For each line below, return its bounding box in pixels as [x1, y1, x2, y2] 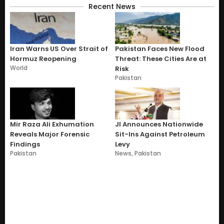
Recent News [88, 1, 135, 11]
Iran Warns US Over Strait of [10, 43, 108, 53]
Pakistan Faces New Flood [115, 43, 204, 53]
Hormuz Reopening [10, 53, 76, 63]
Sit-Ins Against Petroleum [115, 129, 205, 139]
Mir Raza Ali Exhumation [10, 119, 94, 129]
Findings [10, 139, 40, 149]
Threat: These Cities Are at [115, 53, 206, 63]
